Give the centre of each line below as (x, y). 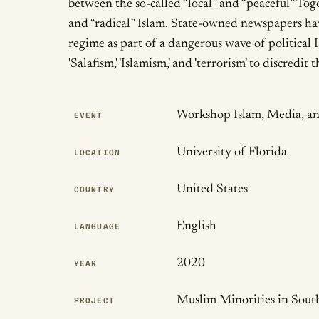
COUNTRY (94, 189)
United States (212, 189)
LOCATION (97, 152)
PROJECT (94, 300)
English (197, 226)
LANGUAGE (97, 226)
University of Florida (232, 152)
